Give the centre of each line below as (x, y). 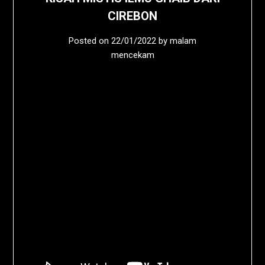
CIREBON (132, 16)
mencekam (132, 55)
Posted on (90, 41)
